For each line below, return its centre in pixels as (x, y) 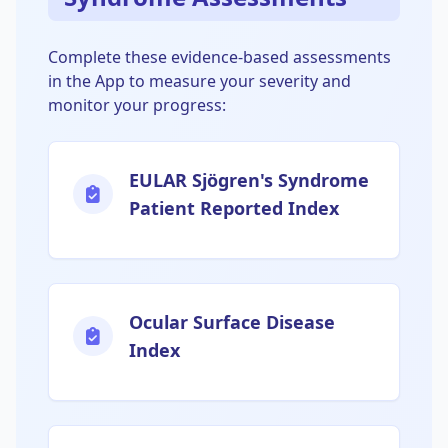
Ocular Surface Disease (232, 322)
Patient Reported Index (234, 208)
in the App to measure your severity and (199, 81)
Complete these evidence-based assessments (219, 57)
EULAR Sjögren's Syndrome (249, 180)
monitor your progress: (137, 105)
